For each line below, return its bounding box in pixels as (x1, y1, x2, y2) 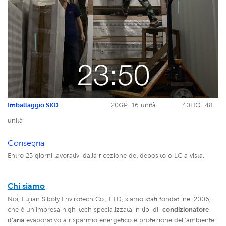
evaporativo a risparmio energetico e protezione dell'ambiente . (24, 216, 218, 224)
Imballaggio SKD (8, 101, 59, 109)
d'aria (8, 216, 24, 224)
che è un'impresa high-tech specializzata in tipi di (8, 205, 162, 213)
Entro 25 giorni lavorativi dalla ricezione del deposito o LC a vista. (8, 151, 204, 159)
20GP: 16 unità (109, 101, 182, 109)
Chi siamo (8, 181, 45, 191)
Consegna (8, 138, 44, 148)
